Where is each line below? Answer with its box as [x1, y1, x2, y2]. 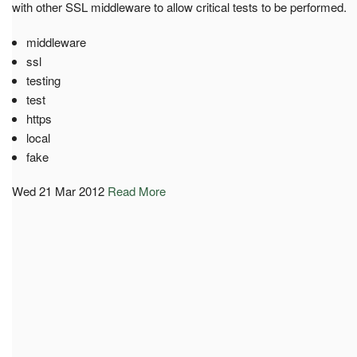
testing [25, 71, 61, 88]
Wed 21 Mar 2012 [12, 182, 104, 199]
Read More [108, 182, 166, 199]
